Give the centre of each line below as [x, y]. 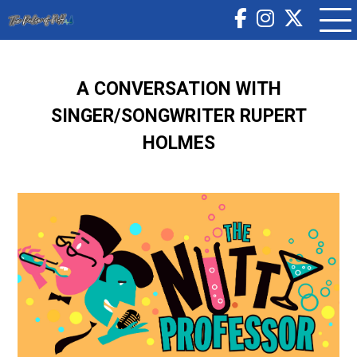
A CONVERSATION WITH [178, 89]
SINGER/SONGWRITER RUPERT [178, 116]
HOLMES [178, 143]
